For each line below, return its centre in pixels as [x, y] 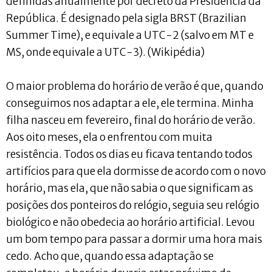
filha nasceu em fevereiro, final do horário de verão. [131, 120]
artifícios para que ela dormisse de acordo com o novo [136, 171]
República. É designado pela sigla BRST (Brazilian [126, 18]
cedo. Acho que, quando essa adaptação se [110, 256]
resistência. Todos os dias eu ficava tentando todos [129, 154]
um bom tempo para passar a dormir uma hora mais [134, 239]
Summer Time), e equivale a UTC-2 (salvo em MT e [130, 35]
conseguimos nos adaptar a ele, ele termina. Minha [130, 103]
